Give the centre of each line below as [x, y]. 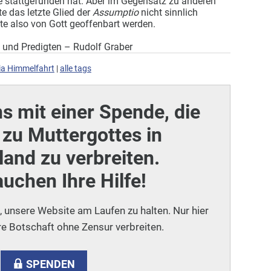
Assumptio [115, 12]
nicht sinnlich [168, 12]
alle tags [75, 69]
